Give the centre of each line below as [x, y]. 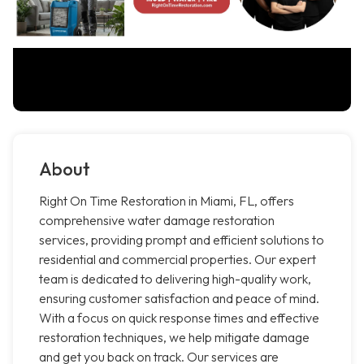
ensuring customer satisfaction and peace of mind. [179, 299]
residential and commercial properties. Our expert [178, 260]
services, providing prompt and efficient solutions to [182, 240]
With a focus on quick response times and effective [179, 318]
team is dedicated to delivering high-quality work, [175, 279]
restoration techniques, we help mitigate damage [174, 338]
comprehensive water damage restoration [157, 221]
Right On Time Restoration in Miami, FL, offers [167, 201]
